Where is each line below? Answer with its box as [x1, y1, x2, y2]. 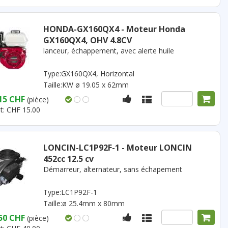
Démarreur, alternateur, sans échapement [43, 164, 182, 174]
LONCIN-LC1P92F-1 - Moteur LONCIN [43, 142, 192, 153]
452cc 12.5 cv [43, 153, 94, 164]
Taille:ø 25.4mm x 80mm [43, 198, 125, 208]
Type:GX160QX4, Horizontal [43, 69, 134, 78]
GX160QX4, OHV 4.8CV [43, 35, 132, 46]
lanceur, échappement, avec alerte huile [43, 46, 174, 55]
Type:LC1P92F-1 [43, 187, 97, 197]
